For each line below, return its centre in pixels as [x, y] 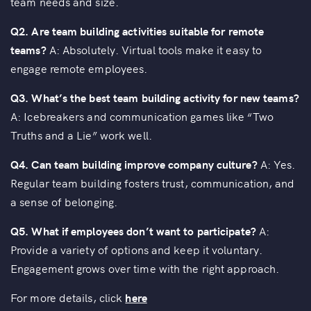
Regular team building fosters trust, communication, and [153, 183]
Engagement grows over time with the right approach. [145, 268]
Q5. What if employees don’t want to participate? [133, 231]
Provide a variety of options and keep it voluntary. [137, 250]
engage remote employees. [79, 68]
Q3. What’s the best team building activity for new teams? [155, 98]
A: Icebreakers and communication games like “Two [142, 116]
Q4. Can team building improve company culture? [134, 164]
